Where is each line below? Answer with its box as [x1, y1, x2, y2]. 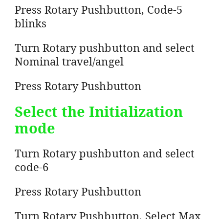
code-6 [15, 159, 49, 174]
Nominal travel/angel [15, 53, 124, 68]
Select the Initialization [15, 101, 183, 121]
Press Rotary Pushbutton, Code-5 [15, 1, 182, 17]
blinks [15, 15, 47, 30]
